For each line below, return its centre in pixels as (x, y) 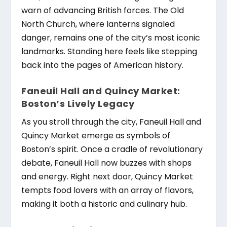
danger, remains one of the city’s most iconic (111, 37)
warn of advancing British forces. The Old (103, 10)
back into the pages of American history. (103, 65)
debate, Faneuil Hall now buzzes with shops (107, 163)
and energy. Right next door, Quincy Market (107, 177)
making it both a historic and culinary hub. (104, 204)
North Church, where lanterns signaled (98, 24)
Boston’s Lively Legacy (78, 104)
